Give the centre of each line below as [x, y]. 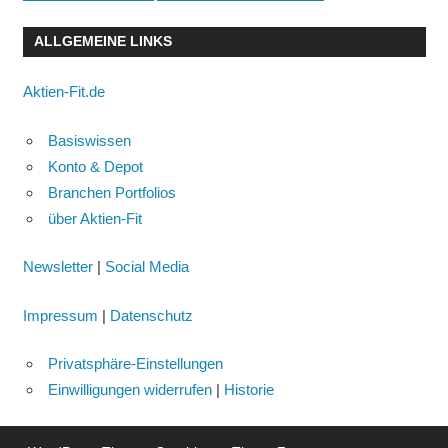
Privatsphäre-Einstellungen [135, 364]
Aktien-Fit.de [63, 92]
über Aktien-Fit [95, 218]
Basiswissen [89, 140]
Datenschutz [151, 315]
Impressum [60, 315]
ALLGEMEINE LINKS [102, 41]
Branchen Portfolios [112, 192]
